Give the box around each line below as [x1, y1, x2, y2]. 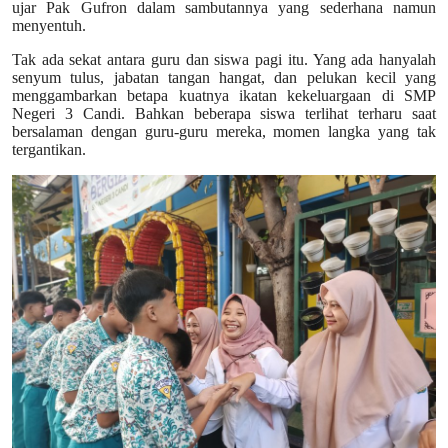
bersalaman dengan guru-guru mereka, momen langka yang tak [12, 122, 436, 140]
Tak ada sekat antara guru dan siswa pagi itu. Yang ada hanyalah [12, 50, 436, 68]
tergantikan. [12, 140, 86, 158]
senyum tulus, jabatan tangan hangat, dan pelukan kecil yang [12, 68, 436, 86]
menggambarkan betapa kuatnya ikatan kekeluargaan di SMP [12, 86, 436, 104]
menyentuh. [12, 16, 86, 34]
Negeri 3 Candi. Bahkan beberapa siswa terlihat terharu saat [12, 104, 436, 122]
